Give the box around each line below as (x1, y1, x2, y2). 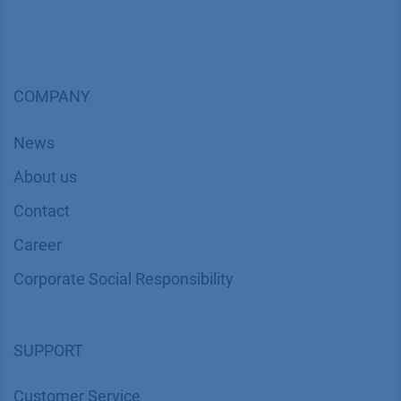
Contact (13, 202, 70, 221)
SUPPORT (13, 341, 83, 361)
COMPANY (13, 88, 90, 107)
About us (13, 167, 77, 187)
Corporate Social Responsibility (13, 269, 234, 289)
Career (13, 236, 62, 255)
